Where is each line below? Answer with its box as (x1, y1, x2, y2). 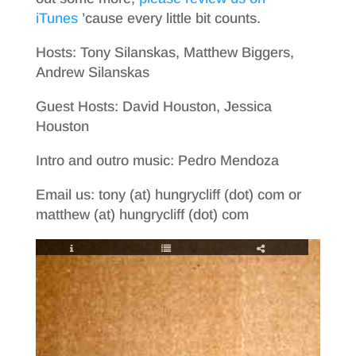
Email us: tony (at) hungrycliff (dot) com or (35, 187, 301, 203)
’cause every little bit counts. (77, 10, 261, 26)
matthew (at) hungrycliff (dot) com (35, 207, 249, 222)
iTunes (35, 10, 78, 26)
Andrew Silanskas (35, 64, 149, 80)
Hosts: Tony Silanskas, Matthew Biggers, (35, 44, 294, 60)
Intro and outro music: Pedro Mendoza (35, 153, 279, 168)
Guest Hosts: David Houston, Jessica (35, 99, 272, 114)
